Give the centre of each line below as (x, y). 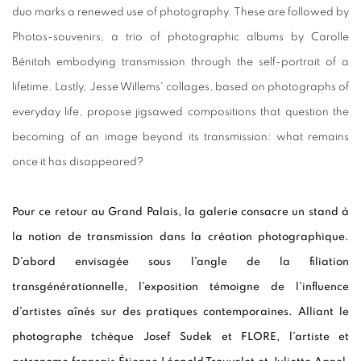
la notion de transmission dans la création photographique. (180, 237)
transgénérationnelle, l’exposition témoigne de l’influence (180, 287)
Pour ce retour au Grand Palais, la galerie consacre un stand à (180, 212)
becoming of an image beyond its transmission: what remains (180, 137)
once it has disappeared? (78, 162)
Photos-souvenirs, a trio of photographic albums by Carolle (180, 37)
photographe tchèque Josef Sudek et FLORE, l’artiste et (180, 337)
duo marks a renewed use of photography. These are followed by (180, 12)
